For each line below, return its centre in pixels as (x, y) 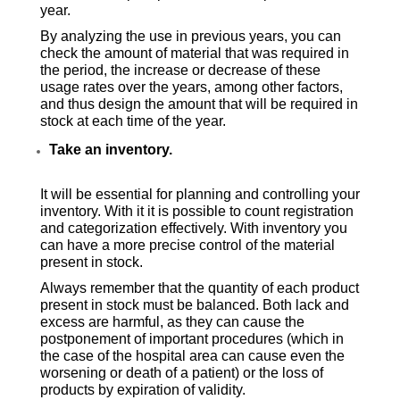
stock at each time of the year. (133, 121)
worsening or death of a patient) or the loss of (181, 373)
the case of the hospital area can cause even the (192, 356)
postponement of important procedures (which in (192, 339)
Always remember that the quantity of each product (199, 288)
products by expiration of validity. (142, 390)
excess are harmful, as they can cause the (172, 322)
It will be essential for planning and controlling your (200, 195)
